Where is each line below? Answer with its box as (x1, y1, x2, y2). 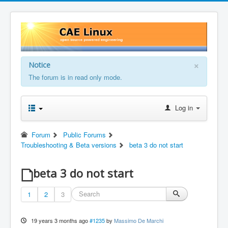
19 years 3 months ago (31, 216, 88, 224)
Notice (28, 60, 50, 70)
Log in (175, 102, 193, 112)
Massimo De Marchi (113, 216, 163, 224)
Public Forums (63, 129, 106, 139)
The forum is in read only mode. (28, 72, 122, 82)
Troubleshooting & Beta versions (21, 139, 117, 150)
